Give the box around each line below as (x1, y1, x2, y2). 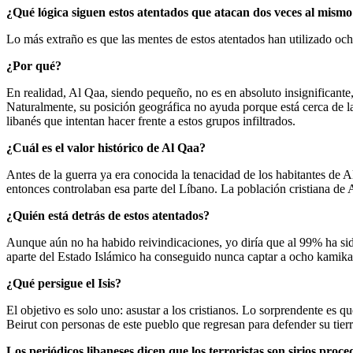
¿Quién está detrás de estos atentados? (6, 208, 210, 222)
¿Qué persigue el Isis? (6, 276, 121, 290)
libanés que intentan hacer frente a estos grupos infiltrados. (6, 113, 295, 128)
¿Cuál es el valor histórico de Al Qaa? (6, 140, 206, 154)
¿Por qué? (6, 58, 61, 72)
